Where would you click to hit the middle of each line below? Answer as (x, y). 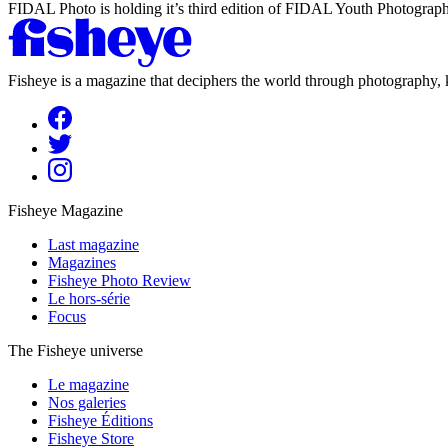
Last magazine (93, 244)
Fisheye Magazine (65, 210)
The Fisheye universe (75, 350)
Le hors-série (89, 298)
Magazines (82, 262)
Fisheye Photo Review (119, 280)
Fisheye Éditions (100, 420)
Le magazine (88, 384)
